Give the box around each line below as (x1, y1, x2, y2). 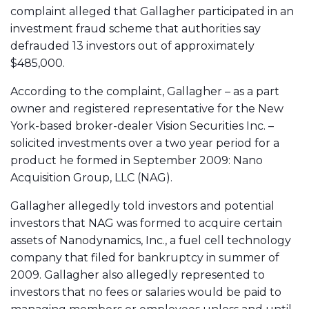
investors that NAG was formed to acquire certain (10, 217, 282, 230)
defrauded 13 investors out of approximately (10, 39, 255, 52)
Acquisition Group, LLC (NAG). (10, 171, 172, 184)
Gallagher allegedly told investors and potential (10, 199, 275, 212)
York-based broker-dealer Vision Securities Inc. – (10, 119, 274, 132)
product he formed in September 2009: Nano (10, 154, 263, 167)
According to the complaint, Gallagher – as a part (10, 85, 279, 98)
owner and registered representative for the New (10, 102, 283, 115)
